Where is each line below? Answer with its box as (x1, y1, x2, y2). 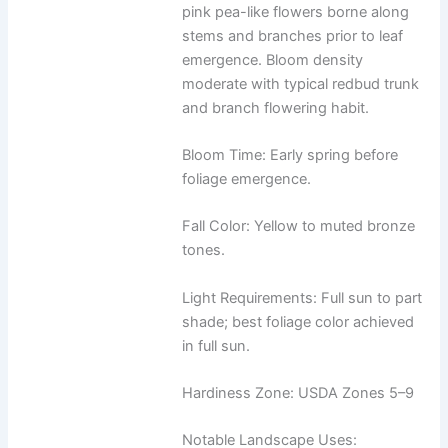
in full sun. (182, 336, 251, 355)
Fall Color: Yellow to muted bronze (182, 217, 416, 236)
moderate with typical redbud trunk (182, 74, 420, 93)
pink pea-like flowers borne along (182, 2, 410, 21)
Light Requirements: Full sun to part (182, 288, 423, 307)
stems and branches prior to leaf (182, 26, 404, 45)
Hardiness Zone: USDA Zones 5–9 (182, 384, 415, 403)
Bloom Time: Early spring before (182, 146, 399, 165)
